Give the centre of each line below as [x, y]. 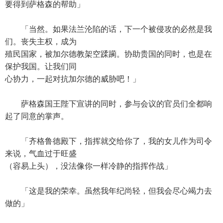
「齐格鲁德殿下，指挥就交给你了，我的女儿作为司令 [109, 141]
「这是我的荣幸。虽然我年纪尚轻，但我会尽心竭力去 [109, 191]
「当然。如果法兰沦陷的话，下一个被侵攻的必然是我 [109, 29]
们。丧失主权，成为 [41, 42]
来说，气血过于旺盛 [41, 154]
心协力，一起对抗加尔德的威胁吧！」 [73, 79]
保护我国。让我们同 [41, 66]
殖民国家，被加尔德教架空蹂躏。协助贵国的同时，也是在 [109, 54]
